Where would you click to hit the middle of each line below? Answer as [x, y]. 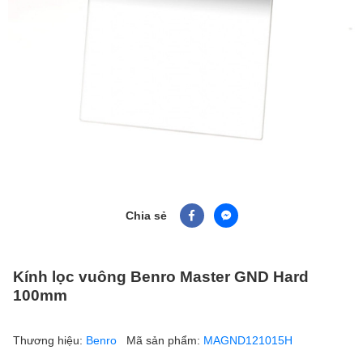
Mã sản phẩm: [165, 340]
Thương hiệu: [49, 340]
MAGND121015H [248, 340]
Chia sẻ [146, 216]
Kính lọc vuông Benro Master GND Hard [161, 275]
